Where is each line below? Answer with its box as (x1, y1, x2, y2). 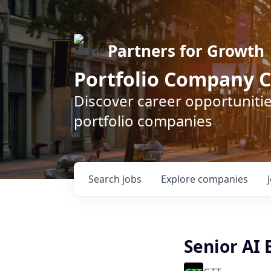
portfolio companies (74, 111, 212, 131)
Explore (161, 172, 198, 186)
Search (88, 172, 122, 186)
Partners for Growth (108, 40, 264, 62)
